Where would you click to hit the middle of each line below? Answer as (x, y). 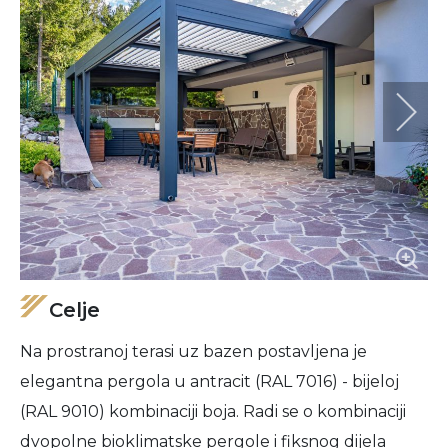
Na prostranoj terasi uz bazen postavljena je (193, 351)
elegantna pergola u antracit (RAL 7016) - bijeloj (209, 381)
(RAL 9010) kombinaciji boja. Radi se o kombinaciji (213, 411)
